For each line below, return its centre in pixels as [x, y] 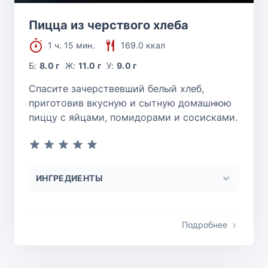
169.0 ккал [143, 45]
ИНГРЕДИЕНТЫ [69, 178]
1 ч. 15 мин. [71, 45]
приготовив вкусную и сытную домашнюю [130, 103]
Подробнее [205, 225]
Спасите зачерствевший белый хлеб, [116, 89]
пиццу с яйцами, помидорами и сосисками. [133, 118]
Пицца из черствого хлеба [109, 25]
